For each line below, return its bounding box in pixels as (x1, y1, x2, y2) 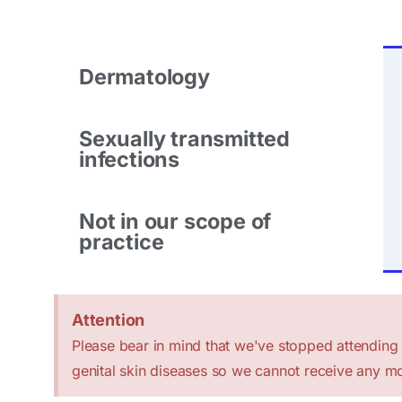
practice (79, 228, 164, 255)
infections (79, 145, 180, 172)
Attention (72, 310, 145, 329)
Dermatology (79, 63, 210, 90)
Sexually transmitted (79, 125, 291, 152)
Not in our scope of (79, 207, 272, 234)
